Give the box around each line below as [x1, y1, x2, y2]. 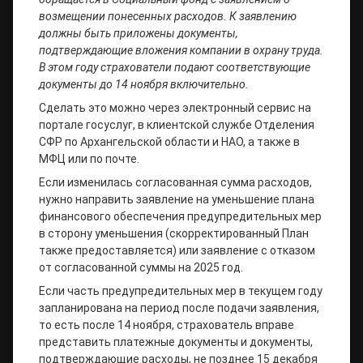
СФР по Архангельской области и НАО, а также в [39, 135, 300, 148]
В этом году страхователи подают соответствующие [39, 60, 310, 74]
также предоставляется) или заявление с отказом [39, 243, 315, 257]
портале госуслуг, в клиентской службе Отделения [39, 117, 314, 131]
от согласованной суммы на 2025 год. [39, 260, 243, 274]
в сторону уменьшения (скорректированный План [39, 226, 309, 240]
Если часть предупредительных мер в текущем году [39, 284, 322, 297]
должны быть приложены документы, [39, 26, 238, 40]
